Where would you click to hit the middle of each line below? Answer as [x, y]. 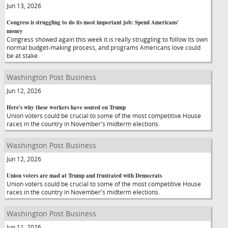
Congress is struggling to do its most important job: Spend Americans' [93, 22]
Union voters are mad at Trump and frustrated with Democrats [84, 176]
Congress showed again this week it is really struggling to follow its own [107, 39]
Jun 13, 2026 [24, 6]
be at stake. [23, 55]
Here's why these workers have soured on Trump [66, 107]
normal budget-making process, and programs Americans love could [104, 47]
